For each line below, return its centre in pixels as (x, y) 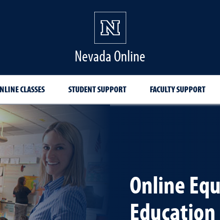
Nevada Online (110, 55)
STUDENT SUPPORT (97, 89)
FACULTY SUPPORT (178, 89)
